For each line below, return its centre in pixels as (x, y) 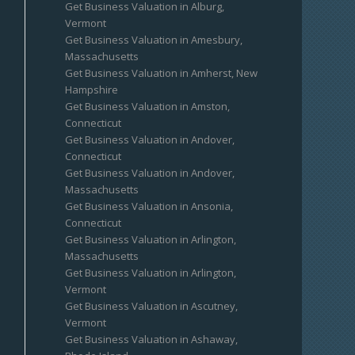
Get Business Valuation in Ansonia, (149, 206)
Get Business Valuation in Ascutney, (152, 306)
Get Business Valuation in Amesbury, (154, 40)
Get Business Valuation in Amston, (148, 106)
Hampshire (92, 90)
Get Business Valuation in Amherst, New (162, 73)
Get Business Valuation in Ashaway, (152, 339)
